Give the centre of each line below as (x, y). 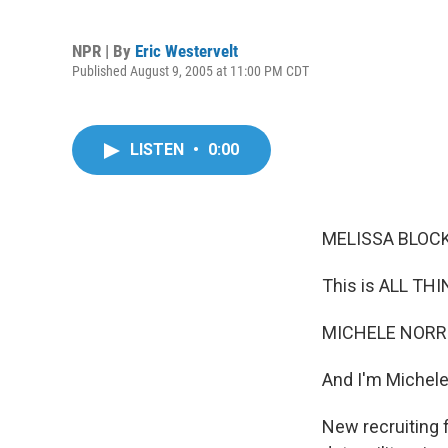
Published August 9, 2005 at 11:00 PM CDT (190, 70)
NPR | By (103, 50)
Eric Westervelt (186, 50)
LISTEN (159, 149)
